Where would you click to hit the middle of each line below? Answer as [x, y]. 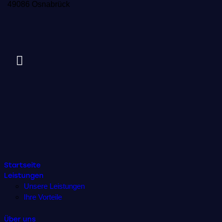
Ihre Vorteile [43, 197]
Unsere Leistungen [54, 186]
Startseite [22, 165]
